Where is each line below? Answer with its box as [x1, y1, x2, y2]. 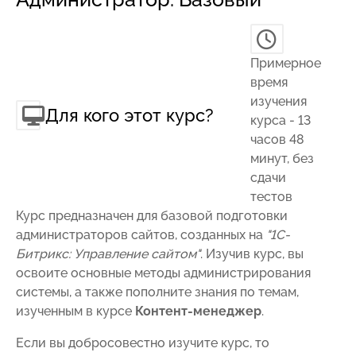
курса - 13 [250, 112, 311, 128]
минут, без [250, 150, 314, 166]
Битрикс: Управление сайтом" [16, 246, 200, 261]
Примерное [250, 55, 321, 71]
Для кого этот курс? [45, 104, 214, 126]
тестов [250, 188, 292, 204]
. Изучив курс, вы [200, 246, 304, 261]
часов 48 [250, 131, 304, 147]
